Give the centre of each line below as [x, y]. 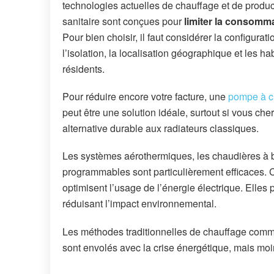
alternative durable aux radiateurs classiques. [161, 128]
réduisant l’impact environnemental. [139, 204]
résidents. [83, 68]
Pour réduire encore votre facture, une [145, 97]
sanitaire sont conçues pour [123, 21]
